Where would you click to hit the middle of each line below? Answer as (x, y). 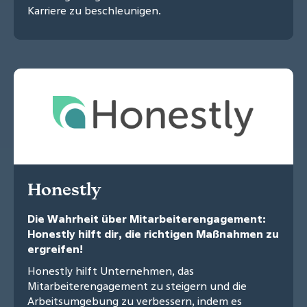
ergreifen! (55, 249)
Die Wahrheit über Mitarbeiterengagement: (147, 219)
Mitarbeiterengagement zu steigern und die (137, 286)
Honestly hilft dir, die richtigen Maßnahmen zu (153, 234)
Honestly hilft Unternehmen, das (111, 271)
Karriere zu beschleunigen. (94, 11)
